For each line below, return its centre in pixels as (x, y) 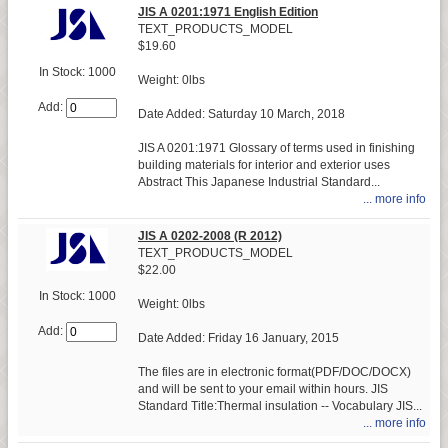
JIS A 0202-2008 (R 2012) (210, 235)
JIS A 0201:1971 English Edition (228, 11)
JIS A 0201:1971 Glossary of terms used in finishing (276, 147)
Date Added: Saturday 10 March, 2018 (241, 113)
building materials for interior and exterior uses (264, 164)
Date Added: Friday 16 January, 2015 (238, 337)
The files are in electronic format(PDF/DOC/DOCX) (274, 371)
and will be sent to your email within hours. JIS (263, 388)
